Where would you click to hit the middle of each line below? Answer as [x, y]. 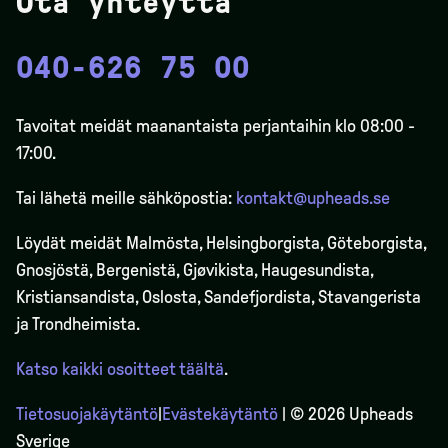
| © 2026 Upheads [345, 414]
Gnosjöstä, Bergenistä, [99, 270]
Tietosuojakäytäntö [87, 414]
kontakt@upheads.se [313, 198]
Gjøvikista [218, 270]
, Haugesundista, [313, 270]
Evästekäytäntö [220, 414]
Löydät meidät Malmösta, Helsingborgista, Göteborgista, [221, 243]
